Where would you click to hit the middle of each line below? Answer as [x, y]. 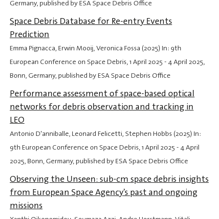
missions [26, 206]
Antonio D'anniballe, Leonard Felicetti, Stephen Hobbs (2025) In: [105, 134]
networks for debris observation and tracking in [102, 107]
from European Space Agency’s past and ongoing [104, 192]
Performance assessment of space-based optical [102, 94]
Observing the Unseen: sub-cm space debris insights [109, 179]
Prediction [30, 34]
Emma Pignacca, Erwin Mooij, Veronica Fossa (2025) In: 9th [96, 48]
